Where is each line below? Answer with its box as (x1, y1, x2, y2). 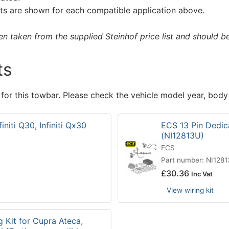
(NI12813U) (161, 130, 204, 141)
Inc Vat (191, 170, 213, 178)
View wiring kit (166, 186, 214, 195)
